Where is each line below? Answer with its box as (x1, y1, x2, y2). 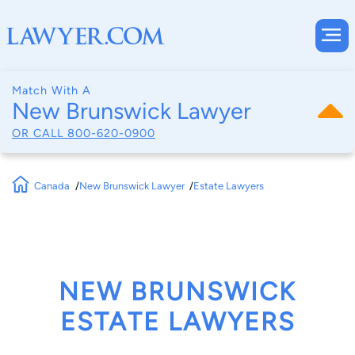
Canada (34, 179, 71, 192)
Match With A (12, 83, 91, 97)
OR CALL (12, 125, 67, 140)
